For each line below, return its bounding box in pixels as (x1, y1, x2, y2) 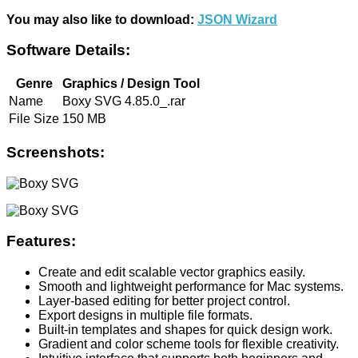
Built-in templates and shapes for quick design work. (38, 322, 332, 336)
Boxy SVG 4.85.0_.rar (62, 94, 185, 109)
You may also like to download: (6, 12, 197, 26)
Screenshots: (6, 143, 105, 161)
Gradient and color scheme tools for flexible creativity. (38, 336, 339, 351)
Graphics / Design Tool (62, 77, 200, 91)
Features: (6, 233, 76, 250)
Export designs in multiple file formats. (38, 308, 253, 322)
